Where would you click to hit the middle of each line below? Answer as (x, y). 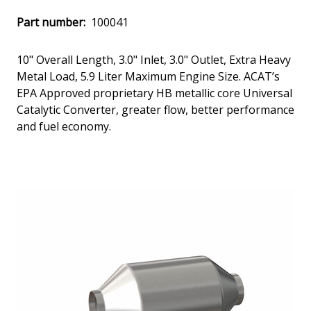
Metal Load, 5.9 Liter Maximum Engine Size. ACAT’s (148, 77)
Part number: (51, 23)
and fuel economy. (64, 127)
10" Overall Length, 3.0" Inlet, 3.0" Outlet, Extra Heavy (154, 60)
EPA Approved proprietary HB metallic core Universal (154, 93)
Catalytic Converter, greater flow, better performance (155, 110)
